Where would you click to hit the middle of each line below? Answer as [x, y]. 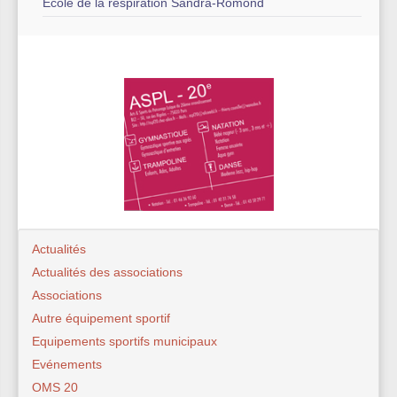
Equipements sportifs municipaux [125, 342]
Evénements [67, 365]
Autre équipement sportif [101, 319]
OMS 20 [55, 388]
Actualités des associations [107, 272]
